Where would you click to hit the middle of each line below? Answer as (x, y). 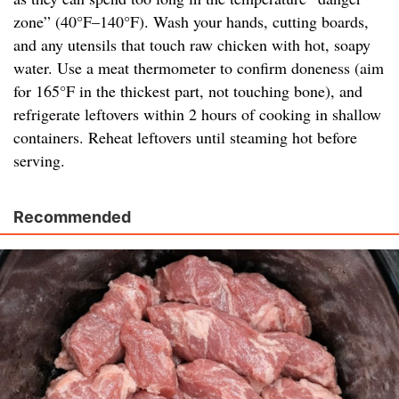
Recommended (72, 217)
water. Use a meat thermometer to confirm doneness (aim (199, 68)
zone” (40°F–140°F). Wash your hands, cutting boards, (191, 22)
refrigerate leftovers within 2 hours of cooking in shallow (197, 114)
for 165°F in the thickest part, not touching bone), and (188, 91)
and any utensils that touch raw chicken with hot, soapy (192, 45)
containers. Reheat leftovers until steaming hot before (185, 138)
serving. (39, 161)
